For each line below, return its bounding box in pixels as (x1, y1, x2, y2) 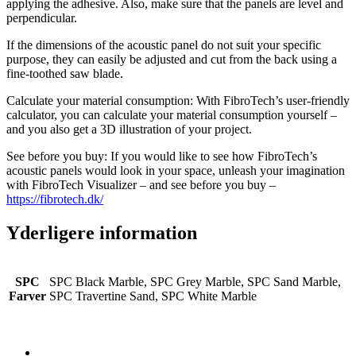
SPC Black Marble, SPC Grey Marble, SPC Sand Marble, (49, 274, 341, 288)
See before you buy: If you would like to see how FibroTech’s (6, 149, 317, 163)
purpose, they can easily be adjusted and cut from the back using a (6, 52, 337, 66)
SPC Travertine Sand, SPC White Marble (49, 288, 257, 303)
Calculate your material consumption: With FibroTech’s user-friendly (6, 93, 350, 107)
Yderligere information (6, 222, 197, 243)
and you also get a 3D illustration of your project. (6, 122, 252, 136)
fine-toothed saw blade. (6, 66, 123, 80)
